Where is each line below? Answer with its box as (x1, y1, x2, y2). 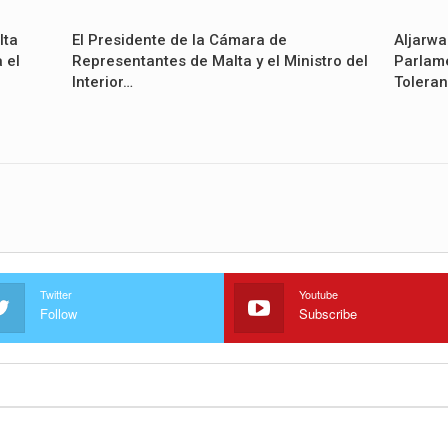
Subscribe (299, 304, 357, 324)
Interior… (71, 73, 133, 92)
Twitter (39, 286, 72, 303)
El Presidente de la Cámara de (71, 31, 287, 50)
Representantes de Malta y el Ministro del (71, 52, 368, 71)
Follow (39, 304, 77, 324)
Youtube (299, 286, 338, 303)
